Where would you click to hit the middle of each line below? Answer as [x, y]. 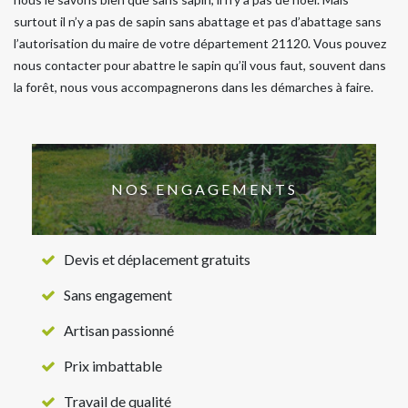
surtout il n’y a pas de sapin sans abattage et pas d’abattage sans [198, 21]
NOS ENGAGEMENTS [204, 189]
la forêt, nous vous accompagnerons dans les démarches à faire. [194, 87]
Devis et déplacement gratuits [157, 259]
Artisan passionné [119, 330]
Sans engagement [118, 294]
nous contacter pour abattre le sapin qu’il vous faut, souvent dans [200, 65]
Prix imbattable [113, 365]
